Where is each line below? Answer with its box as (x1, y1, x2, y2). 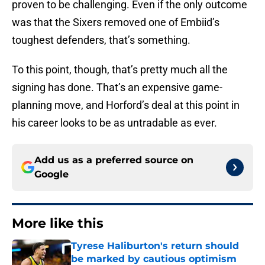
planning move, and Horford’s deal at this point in (12, 99, 240, 112)
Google (34, 169, 69, 180)
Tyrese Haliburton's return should (71, 240, 239, 252)
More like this (12, 215, 104, 232)
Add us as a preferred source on (34, 154, 193, 166)
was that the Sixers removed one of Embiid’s (12, 16, 219, 29)
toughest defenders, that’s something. (12, 34, 190, 47)
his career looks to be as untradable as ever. (12, 117, 217, 130)
